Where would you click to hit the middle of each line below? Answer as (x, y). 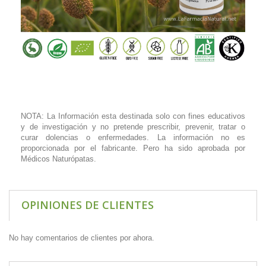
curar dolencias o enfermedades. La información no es (133, 138)
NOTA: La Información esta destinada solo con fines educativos (133, 116)
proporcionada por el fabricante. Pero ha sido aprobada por (133, 148)
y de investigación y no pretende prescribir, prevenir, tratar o (133, 127)
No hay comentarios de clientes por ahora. (82, 238)
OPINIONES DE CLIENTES (88, 205)
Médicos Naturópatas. (58, 159)
